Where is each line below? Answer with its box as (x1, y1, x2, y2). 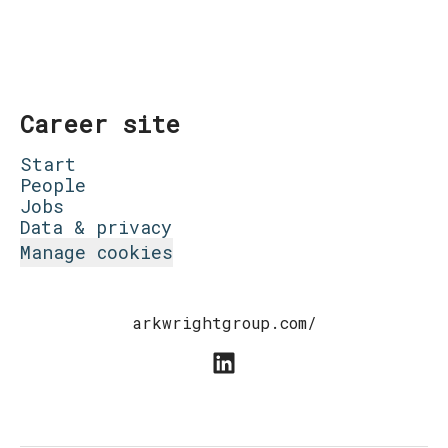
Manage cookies (20, 240, 173, 264)
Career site (20, 108, 180, 140)
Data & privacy (20, 215, 172, 239)
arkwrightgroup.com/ (131, 312, 317, 333)
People (20, 173, 86, 197)
